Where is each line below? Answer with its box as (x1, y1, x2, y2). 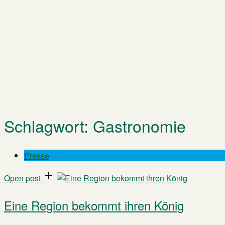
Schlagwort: (4, 114, 93, 137)
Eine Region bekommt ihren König (4, 196, 184, 214)
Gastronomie (93, 114, 186, 137)
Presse (24, 150, 49, 161)
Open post (4, 172, 41, 184)
